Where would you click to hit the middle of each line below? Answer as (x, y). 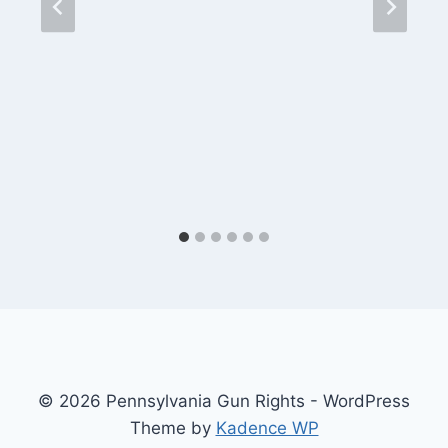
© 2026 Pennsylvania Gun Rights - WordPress (224, 401)
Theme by (172, 428)
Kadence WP (267, 428)
